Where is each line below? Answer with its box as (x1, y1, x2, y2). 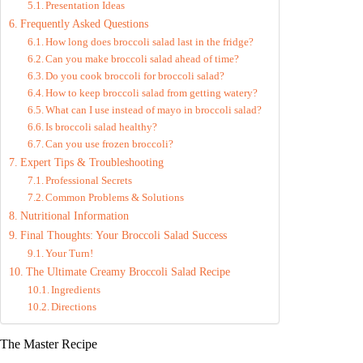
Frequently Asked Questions (19, 17, 148, 31)
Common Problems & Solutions (45, 191, 185, 204)
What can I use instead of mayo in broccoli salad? (45, 104, 263, 117)
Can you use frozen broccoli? (45, 138, 174, 151)
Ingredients (51, 284, 101, 297)
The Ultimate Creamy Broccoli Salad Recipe (25, 265, 230, 279)
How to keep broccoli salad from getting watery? (45, 87, 258, 100)
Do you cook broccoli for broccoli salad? (45, 70, 225, 83)
